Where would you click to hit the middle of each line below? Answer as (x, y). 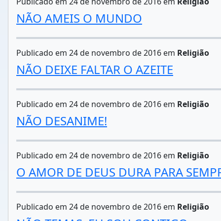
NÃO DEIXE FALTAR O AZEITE (95, 69)
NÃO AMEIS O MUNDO (79, 18)
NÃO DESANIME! (62, 121)
